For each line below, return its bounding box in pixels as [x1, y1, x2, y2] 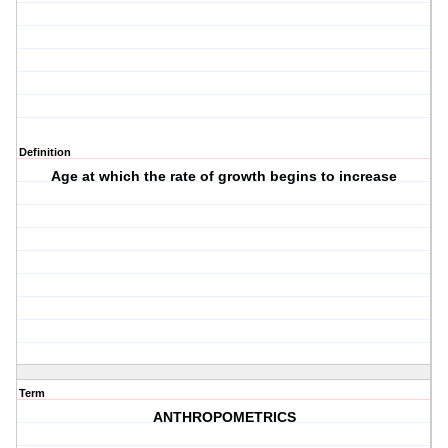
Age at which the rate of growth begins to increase [51, 168, 398, 185]
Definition [19, 146, 71, 159]
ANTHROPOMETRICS [152, 409, 296, 426]
